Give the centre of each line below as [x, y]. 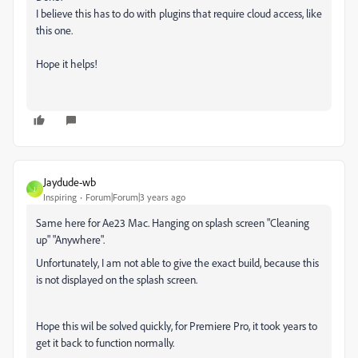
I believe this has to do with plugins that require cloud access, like [179, 13]
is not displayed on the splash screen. [117, 279]
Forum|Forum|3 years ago [135, 197]
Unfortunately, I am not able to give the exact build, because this [177, 263]
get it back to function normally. [105, 342]
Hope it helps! [69, 64]
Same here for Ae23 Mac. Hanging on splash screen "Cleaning [173, 223]
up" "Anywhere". [70, 239]
